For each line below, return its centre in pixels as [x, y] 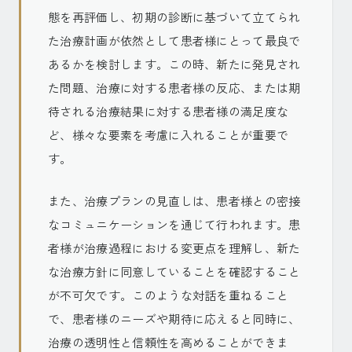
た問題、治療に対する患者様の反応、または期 [174, 88]
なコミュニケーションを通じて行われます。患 [174, 224]
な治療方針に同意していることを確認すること [174, 271]
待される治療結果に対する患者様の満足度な [169, 111]
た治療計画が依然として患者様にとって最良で [174, 40]
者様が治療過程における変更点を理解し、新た [174, 248]
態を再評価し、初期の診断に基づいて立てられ [174, 17]
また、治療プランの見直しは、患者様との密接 [174, 201]
